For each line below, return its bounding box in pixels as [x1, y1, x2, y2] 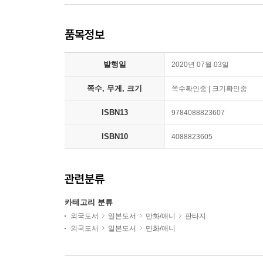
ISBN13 [101, 108, 128, 117]
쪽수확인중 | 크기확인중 [171, 85, 247, 93]
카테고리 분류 [65, 198, 113, 207]
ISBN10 [101, 132, 128, 141]
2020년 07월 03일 [171, 60, 229, 69]
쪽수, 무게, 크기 [87, 84, 142, 93]
